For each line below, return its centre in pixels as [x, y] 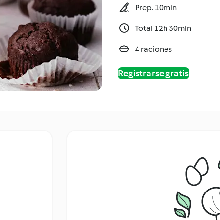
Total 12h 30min [163, 28]
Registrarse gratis [153, 73]
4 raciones [153, 49]
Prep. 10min [156, 7]
